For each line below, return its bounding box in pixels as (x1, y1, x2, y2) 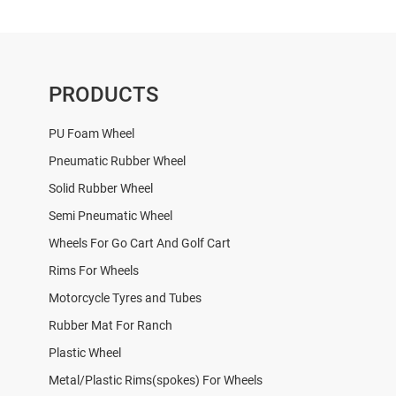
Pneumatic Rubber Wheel (48, 152, 186, 170)
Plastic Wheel (48, 344, 121, 362)
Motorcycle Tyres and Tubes (48, 289, 202, 307)
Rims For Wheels (48, 262, 139, 279)
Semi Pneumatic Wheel (48, 207, 172, 225)
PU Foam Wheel (48, 125, 134, 142)
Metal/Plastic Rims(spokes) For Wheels (48, 371, 263, 389)
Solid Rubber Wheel (48, 179, 153, 197)
